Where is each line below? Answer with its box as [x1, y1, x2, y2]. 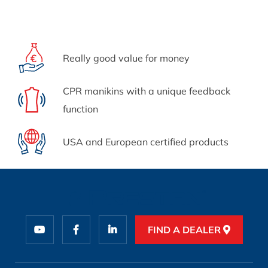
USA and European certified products [63, 136, 229, 148]
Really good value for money [63, 52, 190, 64]
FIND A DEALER [147, 224, 223, 236]
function [63, 103, 98, 115]
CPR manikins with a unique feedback [63, 85, 230, 97]
